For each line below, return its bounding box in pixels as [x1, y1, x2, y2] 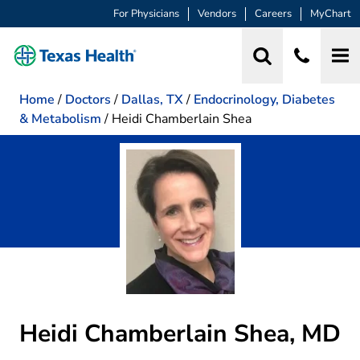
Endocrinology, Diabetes [194, 90, 335, 108]
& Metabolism [19, 109, 101, 128]
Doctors [65, 90, 111, 108]
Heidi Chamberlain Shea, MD [19, 317, 341, 350]
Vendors [198, 6, 236, 22]
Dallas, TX [121, 90, 183, 108]
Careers [255, 6, 292, 22]
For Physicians [113, 6, 179, 22]
